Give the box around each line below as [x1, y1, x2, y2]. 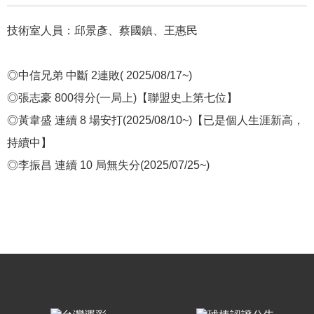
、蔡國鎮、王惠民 [108, 24, 198, 36]
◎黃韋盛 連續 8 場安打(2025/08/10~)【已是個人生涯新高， [7, 114, 304, 126]
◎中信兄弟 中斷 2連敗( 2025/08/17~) [7, 69, 192, 81]
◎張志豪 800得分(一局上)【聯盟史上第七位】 [7, 91, 238, 104]
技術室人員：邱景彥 [7, 24, 108, 36]
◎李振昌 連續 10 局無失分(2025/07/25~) [7, 158, 210, 171]
